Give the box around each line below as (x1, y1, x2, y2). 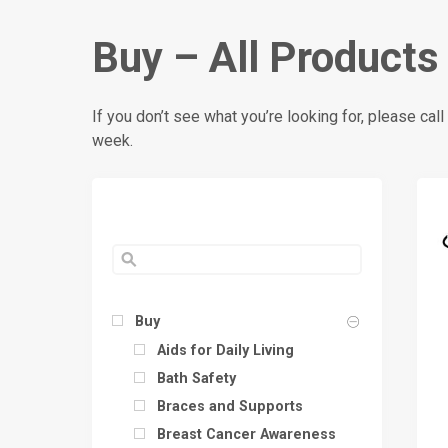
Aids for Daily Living (157, 341, 294, 359)
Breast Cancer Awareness (157, 425, 336, 443)
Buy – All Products (92, 33, 439, 82)
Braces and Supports (157, 397, 303, 415)
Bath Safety (157, 369, 236, 387)
